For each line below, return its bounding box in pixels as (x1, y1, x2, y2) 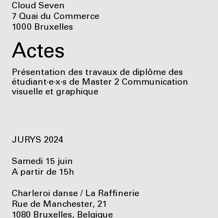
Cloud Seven (12, 2, 65, 11)
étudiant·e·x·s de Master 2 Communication (12, 78, 188, 88)
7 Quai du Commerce (12, 13, 99, 22)
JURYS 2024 (12, 136, 63, 145)
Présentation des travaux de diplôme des (12, 69, 183, 78)
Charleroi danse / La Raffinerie (12, 190, 139, 199)
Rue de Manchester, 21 (12, 200, 107, 210)
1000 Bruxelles (12, 23, 73, 33)
